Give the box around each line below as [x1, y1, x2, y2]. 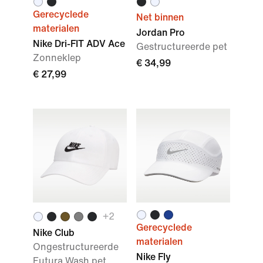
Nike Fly [136, 252, 171, 262]
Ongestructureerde [33, 242, 119, 252]
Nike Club [33, 228, 75, 238]
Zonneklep [33, 53, 81, 63]
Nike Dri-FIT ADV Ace [33, 39, 125, 49]
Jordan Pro [136, 28, 185, 38]
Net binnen [136, 12, 184, 22]
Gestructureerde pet [136, 42, 227, 52]
